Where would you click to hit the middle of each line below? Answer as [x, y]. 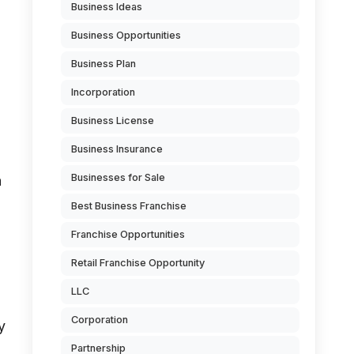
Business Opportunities [126, 35]
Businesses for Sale [118, 177]
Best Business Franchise [129, 206]
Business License [113, 121]
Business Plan [104, 64]
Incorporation [103, 92]
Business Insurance [117, 149]
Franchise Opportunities [128, 234]
